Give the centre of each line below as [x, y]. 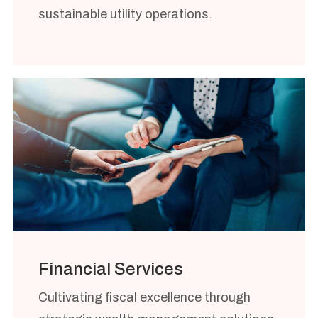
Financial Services [111, 269]
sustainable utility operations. [125, 15]
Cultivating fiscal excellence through [144, 297]
